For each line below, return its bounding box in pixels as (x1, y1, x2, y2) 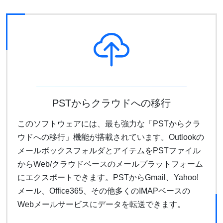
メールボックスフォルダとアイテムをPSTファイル (17, 146, 201, 155)
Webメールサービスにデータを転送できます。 (17, 200, 185, 209)
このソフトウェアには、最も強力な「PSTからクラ (17, 119, 201, 128)
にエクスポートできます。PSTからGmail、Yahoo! (17, 173, 199, 182)
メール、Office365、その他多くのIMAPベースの (17, 186, 190, 195)
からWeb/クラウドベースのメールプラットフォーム (17, 159, 203, 168)
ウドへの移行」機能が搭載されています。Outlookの (17, 132, 204, 141)
